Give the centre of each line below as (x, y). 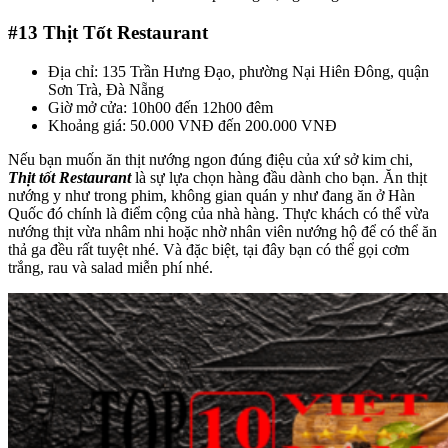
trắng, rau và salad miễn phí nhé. (110, 267)
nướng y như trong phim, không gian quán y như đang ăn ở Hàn (211, 195)
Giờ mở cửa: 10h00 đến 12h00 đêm (160, 107)
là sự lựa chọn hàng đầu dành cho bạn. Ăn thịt (279, 177)
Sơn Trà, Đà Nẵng (106, 89)
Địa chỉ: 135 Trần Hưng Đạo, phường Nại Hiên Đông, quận (238, 71)
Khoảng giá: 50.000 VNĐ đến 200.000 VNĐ (192, 125)
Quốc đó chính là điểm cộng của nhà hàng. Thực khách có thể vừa (218, 213)
